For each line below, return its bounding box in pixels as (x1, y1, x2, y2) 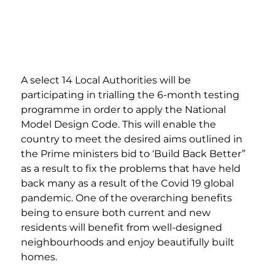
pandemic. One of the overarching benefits (21, 192, 234, 204)
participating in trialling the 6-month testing (21, 89, 242, 101)
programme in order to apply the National (21, 104, 228, 116)
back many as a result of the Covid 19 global (21, 177, 236, 190)
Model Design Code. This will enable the (21, 118, 219, 131)
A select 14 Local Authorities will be (21, 74, 193, 87)
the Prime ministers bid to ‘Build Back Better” (21, 148, 248, 160)
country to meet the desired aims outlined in (21, 133, 245, 145)
